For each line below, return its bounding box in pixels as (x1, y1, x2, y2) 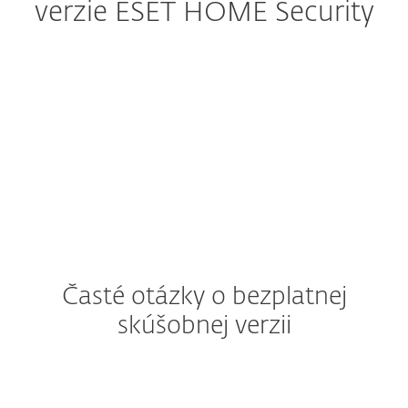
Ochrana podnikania (50, 120, 237, 138)
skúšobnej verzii (117, 314, 291, 339)
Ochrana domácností (50, 74, 244, 92)
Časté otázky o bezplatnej (61, 285, 347, 310)
